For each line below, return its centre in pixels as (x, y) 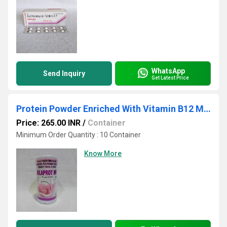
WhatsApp (168, 71)
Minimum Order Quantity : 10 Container (79, 135)
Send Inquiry (64, 73)
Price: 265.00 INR (48, 123)
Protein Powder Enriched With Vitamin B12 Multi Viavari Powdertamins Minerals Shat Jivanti (207, 109)
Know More (103, 154)
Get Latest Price (170, 78)
